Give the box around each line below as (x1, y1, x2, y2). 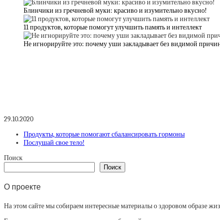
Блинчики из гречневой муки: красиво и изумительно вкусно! (24, 6, 207, 15)
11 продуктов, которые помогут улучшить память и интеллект (24, 23, 202, 32)
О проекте (4, 183, 41, 192)
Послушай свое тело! (24, 138, 84, 147)
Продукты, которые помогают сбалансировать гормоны (24, 130, 185, 138)
